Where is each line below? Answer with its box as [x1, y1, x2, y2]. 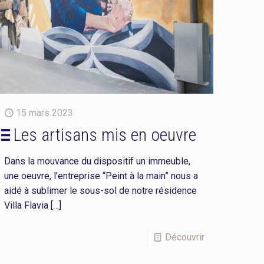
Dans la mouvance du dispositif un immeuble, [4, 155, 191, 167]
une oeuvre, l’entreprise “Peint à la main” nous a [4, 170, 199, 181]
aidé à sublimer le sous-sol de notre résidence [4, 184, 197, 196]
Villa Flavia [4, 199, 49, 211]
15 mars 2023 [16, 107, 74, 118]
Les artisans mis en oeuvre [13, 124, 197, 145]
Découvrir [164, 231, 204, 243]
